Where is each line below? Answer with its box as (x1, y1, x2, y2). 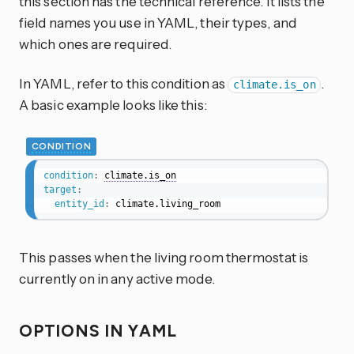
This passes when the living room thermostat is (19, 249, 308, 266)
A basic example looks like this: (19, 96, 207, 114)
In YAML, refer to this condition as (19, 75, 228, 92)
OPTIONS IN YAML (19, 320, 182, 341)
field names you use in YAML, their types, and (19, 14, 296, 32)
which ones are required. (19, 36, 172, 53)
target (43, 184, 77, 196)
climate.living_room (109, 198, 220, 210)
